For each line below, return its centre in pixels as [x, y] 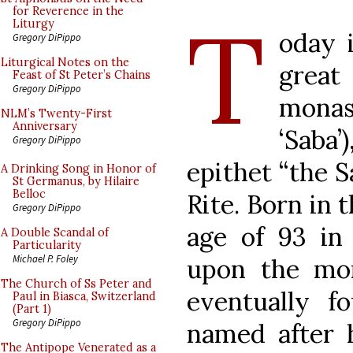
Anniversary [45, 126]
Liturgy [33, 24]
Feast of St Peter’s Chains [82, 75]
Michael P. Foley [45, 258]
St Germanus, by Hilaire [76, 181]
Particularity [47, 245]
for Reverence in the [68, 11]
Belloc [29, 194]
